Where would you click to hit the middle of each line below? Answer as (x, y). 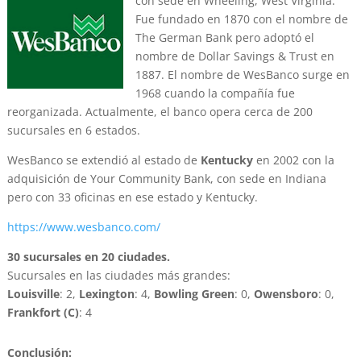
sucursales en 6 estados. (73, 131)
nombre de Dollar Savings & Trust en (234, 56)
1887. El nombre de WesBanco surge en (242, 75)
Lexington (106, 294)
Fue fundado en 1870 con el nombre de (241, 19)
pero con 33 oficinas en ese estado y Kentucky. (132, 197)
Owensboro (286, 294)
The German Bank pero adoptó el (224, 38)
